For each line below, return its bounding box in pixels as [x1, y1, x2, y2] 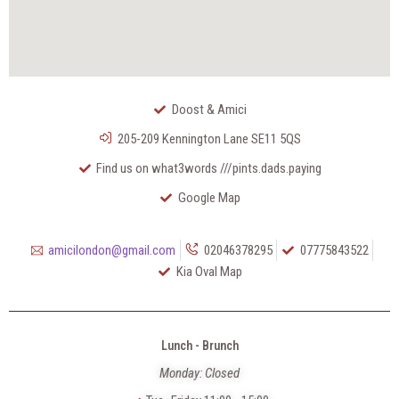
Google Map [177, 190, 240, 207]
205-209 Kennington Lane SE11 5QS [117, 131, 301, 148]
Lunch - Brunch [160, 338, 239, 354]
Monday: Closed [159, 365, 240, 382]
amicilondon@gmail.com [48, 242, 176, 259]
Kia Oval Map [175, 264, 242, 281]
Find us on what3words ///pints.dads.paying [96, 160, 322, 177]
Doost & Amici [171, 102, 247, 118]
